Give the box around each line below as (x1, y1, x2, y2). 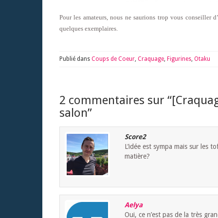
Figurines (167, 55, 191, 63)
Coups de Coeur (91, 55, 135, 63)
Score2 (125, 133, 146, 141)
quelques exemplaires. (59, 25, 118, 33)
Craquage (138, 55, 164, 63)
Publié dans (59, 55, 91, 63)
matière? (125, 152, 150, 161)
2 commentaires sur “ (59, 93, 172, 108)
